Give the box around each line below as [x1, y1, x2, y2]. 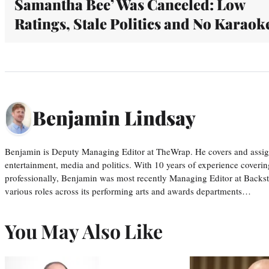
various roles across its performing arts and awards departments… [5, 184, 251, 197]
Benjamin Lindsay [32, 104, 196, 131]
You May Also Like [5, 217, 163, 244]
